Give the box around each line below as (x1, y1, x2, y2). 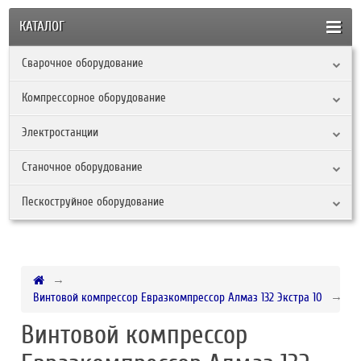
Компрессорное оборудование (22, 89, 167, 105)
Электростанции (22, 124, 99, 139)
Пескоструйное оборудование (22, 193, 165, 209)
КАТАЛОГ (10, 18, 65, 35)
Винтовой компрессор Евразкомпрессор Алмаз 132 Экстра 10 (33, 289, 323, 305)
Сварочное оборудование (22, 55, 144, 70)
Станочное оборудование (22, 159, 143, 174)
